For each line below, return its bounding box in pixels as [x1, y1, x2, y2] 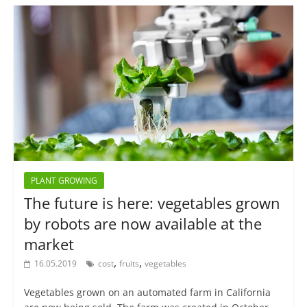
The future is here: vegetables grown [23, 193, 280, 214]
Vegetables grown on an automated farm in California [23, 286, 271, 299]
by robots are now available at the [23, 213, 262, 234]
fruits [119, 258, 139, 270]
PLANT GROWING [30, 175, 97, 187]
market [23, 234, 74, 255]
